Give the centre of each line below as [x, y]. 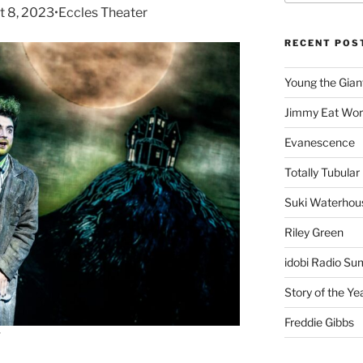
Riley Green [314, 233]
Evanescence [319, 143]
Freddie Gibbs [319, 322]
